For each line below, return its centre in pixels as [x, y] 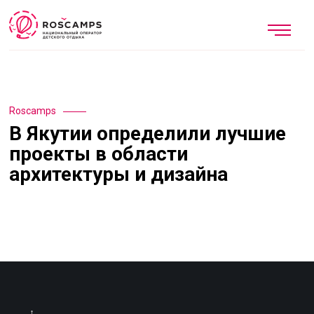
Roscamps [33, 111]
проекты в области [99, 154]
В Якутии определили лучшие [148, 134]
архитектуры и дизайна [119, 174]
